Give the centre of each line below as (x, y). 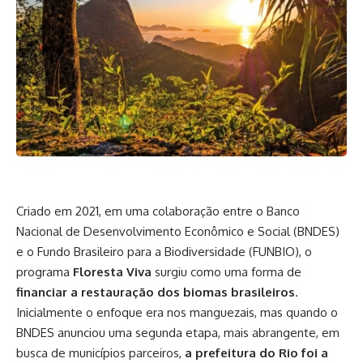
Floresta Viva (112, 272)
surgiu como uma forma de (226, 272)
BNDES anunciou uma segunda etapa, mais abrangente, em (178, 333)
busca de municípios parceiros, (100, 353)
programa (45, 272)
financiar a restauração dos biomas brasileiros (156, 293)
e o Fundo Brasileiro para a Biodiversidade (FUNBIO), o (164, 252)
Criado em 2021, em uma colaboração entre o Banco (158, 211)
